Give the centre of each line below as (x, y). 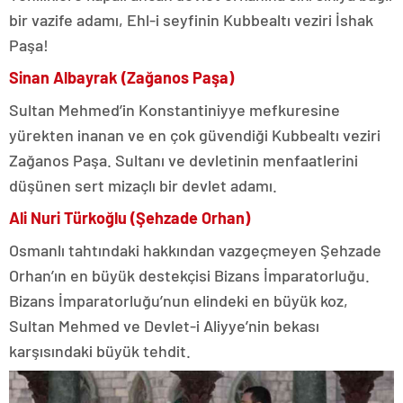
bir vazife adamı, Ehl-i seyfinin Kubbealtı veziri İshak (191, 20)
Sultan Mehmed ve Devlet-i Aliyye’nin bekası (164, 326)
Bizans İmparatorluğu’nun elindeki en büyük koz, (179, 301)
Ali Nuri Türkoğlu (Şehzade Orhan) (130, 218)
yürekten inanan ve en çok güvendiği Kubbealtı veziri (195, 135)
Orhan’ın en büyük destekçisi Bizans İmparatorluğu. (189, 276)
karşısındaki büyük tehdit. (100, 351)
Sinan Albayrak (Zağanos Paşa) (121, 78)
